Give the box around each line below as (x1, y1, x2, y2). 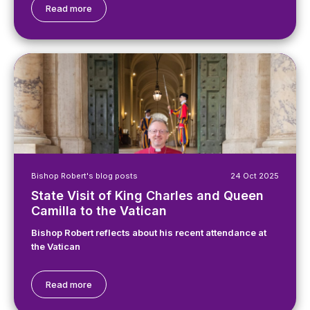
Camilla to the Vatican (31, 203, 170, 218)
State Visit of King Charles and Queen (31, 188, 264, 203)
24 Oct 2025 (230, 171, 279, 181)
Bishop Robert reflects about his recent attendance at (31, 227, 266, 238)
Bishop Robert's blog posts (31, 171, 138, 181)
